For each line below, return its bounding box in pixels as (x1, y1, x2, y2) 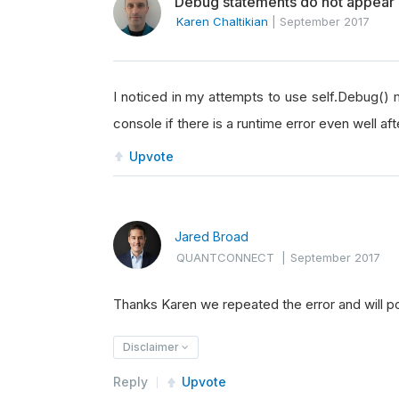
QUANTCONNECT (176, 250, 274, 265)
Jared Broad (175, 229, 248, 244)
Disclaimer (123, 340, 182, 354)
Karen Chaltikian (176, 14, 268, 28)
